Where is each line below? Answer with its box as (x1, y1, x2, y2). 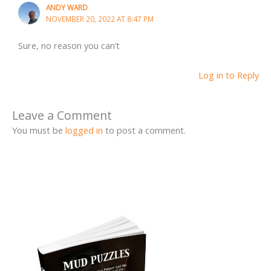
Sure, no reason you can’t (18, 39, 120, 51)
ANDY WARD (45, 2, 88, 13)
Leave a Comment (12, 106, 112, 123)
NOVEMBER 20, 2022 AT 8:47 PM (45, 14, 154, 24)
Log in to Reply (198, 69, 259, 82)
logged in (65, 123, 103, 136)
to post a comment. (103, 123, 186, 136)
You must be (12, 123, 65, 136)
